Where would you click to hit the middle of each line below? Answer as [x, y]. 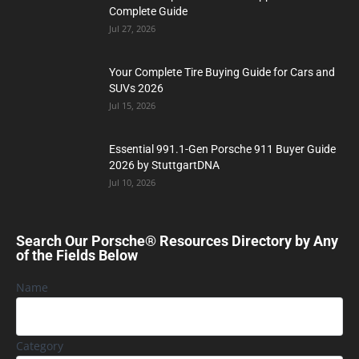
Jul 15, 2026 [132, 105]
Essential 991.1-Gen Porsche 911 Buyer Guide [222, 149]
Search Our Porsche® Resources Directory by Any [177, 240]
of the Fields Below [77, 255]
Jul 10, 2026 [132, 182]
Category [40, 345]
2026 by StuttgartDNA [164, 165]
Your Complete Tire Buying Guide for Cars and [222, 72]
